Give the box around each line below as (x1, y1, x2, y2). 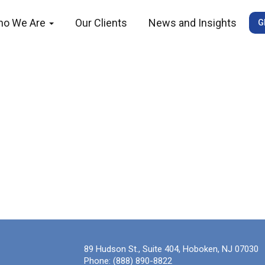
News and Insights (148, 17, 237, 29)
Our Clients (75, 17, 127, 29)
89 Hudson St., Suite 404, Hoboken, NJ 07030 (83, 244, 258, 254)
